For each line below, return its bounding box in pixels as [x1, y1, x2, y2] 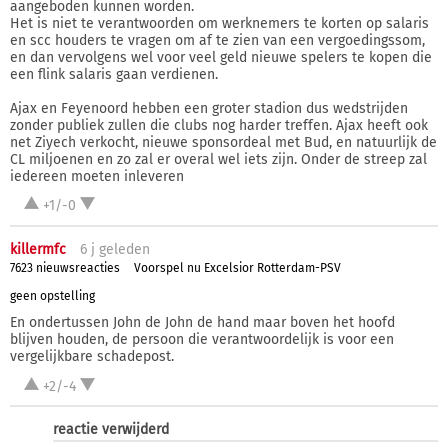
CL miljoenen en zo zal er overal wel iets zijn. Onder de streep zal [10, 150, 427, 168]
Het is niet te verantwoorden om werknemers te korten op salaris [10, 14, 429, 32]
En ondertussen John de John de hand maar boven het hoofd [10, 314, 395, 332]
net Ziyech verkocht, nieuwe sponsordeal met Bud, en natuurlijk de [10, 133, 437, 151]
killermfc [10, 240, 66, 258]
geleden [95, 240, 150, 258]
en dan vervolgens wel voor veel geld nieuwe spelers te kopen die [10, 48, 432, 66]
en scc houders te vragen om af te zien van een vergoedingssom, [10, 31, 425, 49]
